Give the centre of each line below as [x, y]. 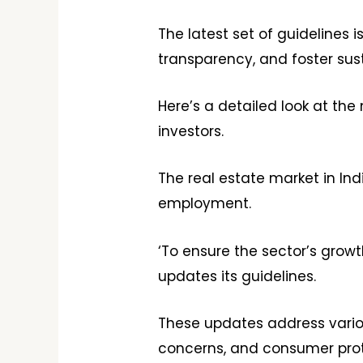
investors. [191, 132]
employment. [205, 204]
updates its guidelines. [237, 276]
